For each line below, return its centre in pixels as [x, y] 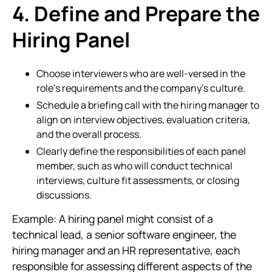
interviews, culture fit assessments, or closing [138, 180]
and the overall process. [89, 134]
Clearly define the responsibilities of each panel [141, 151]
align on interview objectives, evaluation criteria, [143, 120]
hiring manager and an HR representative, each [126, 250]
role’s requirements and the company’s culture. [141, 88]
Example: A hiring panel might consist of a [113, 219]
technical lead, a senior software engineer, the [124, 234]
